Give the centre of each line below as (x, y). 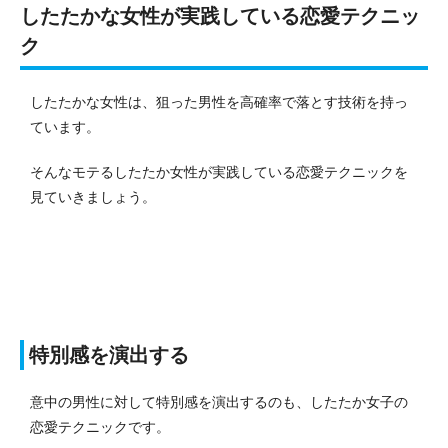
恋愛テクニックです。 (100, 427)
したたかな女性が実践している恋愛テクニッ (220, 16)
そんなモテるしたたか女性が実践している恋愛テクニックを (219, 172)
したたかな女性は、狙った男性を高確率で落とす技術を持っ (219, 102)
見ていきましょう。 (93, 197)
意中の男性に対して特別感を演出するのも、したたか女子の (219, 402)
